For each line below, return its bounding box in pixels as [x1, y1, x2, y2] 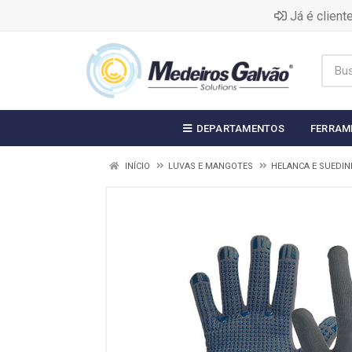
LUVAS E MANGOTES [168, 161, 253, 171]
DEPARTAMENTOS [196, 122, 284, 134]
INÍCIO [123, 161, 150, 171]
